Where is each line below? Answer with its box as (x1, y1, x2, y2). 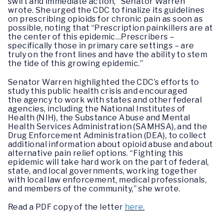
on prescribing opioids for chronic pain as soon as (8, 14, 203, 24)
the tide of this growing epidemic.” (8, 59, 143, 69)
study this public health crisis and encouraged (8, 86, 187, 96)
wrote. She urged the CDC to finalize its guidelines (8, 5, 205, 15)
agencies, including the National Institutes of (8, 104, 185, 113)
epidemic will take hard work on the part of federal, (8, 157, 209, 167)
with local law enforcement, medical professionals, (8, 175, 207, 184)
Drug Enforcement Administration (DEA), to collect (8, 130, 207, 140)
